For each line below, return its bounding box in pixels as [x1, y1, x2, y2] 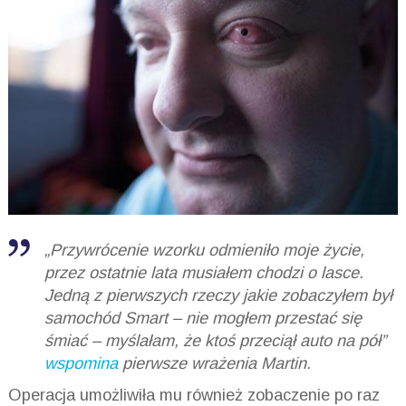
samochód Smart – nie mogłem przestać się [43, 309, 362, 328]
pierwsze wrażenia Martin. [121, 354, 311, 373]
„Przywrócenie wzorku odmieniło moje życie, [43, 241, 364, 260]
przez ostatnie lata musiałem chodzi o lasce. [43, 264, 363, 283]
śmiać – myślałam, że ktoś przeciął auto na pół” [43, 332, 386, 351]
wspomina [43, 354, 122, 373]
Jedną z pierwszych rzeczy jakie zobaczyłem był [43, 286, 392, 305]
